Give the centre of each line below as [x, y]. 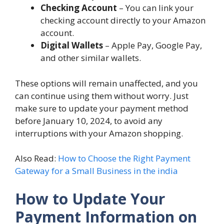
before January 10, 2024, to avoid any [89, 120]
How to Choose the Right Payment [124, 158]
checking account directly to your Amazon [123, 20]
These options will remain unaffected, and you [106, 83]
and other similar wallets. [91, 58]
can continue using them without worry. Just [102, 95]
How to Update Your [90, 198]
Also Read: [36, 158]
